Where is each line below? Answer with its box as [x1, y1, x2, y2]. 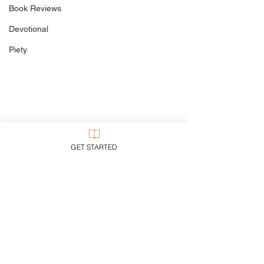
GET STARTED [71, 142, 118, 151]
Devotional [9, 24, 48, 34]
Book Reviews [9, 4, 61, 14]
